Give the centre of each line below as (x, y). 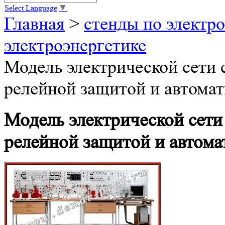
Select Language (31, 8)
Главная (34, 24)
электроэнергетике (75, 45)
